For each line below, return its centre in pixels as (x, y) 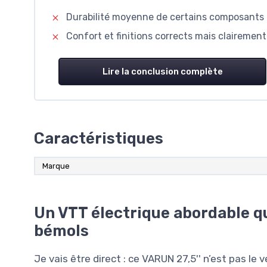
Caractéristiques (99, 138)
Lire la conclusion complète (162, 71)
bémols (61, 230)
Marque (56, 166)
